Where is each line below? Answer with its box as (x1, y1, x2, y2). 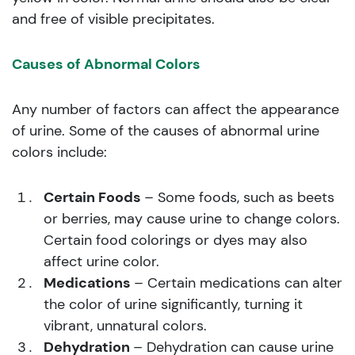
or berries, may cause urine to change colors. (44, 208, 340, 228)
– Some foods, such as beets (144, 187, 334, 207)
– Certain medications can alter (134, 273, 342, 292)
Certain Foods (44, 187, 144, 207)
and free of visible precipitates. (12, 9, 215, 29)
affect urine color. (44, 251, 159, 271)
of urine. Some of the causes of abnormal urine (12, 120, 319, 140)
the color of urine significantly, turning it (44, 294, 303, 314)
